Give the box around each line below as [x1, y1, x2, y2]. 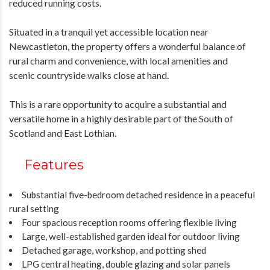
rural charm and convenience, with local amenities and [9, 54, 228, 66]
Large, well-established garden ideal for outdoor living [22, 230, 240, 242]
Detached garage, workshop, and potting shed [22, 244, 207, 256]
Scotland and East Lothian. [9, 127, 116, 139]
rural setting [9, 202, 59, 214]
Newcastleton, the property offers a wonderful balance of [9, 40, 246, 52]
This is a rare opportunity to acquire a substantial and [9, 98, 227, 110]
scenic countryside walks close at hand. [9, 69, 169, 81]
